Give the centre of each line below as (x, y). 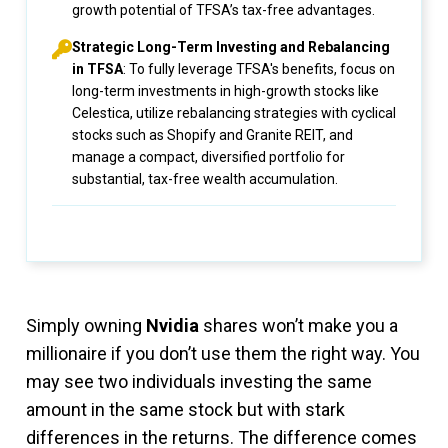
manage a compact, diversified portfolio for (208, 157)
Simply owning (86, 325)
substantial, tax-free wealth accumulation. (205, 179)
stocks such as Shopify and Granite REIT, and (212, 135)
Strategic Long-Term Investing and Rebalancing (231, 47)
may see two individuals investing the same (199, 381)
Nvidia (172, 325)
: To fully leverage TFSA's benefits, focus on (259, 69)
